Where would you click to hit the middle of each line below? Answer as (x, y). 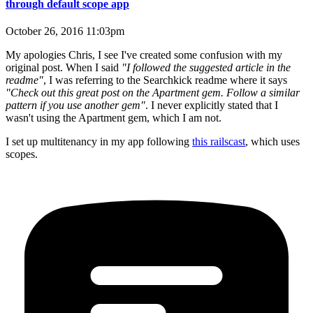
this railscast (219, 141)
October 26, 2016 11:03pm (65, 31)
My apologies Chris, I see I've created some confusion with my (144, 54)
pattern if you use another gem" (75, 105)
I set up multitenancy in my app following (99, 141)
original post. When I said (64, 67)
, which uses (272, 141)
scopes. (22, 154)
